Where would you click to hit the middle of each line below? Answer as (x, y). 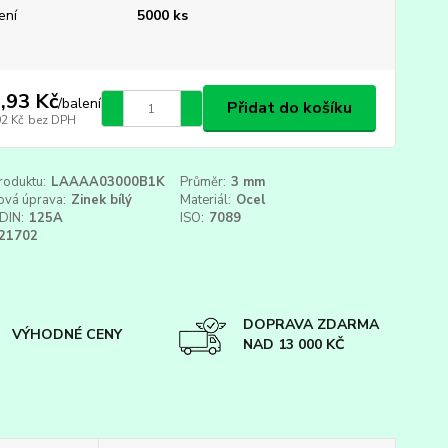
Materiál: (206, 200)
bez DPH (51, 119)
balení (81, 103)
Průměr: (203, 182)
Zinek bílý (101, 200)
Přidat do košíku (289, 108)
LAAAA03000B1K (107, 182)
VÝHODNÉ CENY (67, 334)
